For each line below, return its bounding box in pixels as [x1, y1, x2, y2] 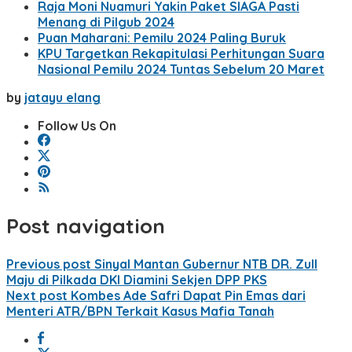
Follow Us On [38, 117, 116, 134]
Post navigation [6, 213, 165, 240]
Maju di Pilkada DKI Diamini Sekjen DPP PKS [6, 271, 267, 288]
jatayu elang [24, 89, 101, 105]
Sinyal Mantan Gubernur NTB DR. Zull [91, 255, 317, 272]
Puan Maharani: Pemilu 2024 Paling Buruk [38, 29, 286, 46]
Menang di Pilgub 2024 [38, 13, 174, 30]
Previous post [6, 255, 91, 272]
